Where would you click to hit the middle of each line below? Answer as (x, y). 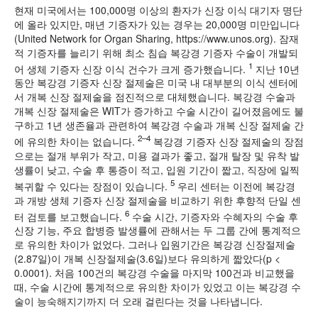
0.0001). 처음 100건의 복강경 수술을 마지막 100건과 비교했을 (154, 273)
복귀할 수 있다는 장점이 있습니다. (92, 186)
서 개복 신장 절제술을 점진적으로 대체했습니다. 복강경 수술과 (155, 97)
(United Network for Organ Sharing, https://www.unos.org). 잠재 (157, 38)
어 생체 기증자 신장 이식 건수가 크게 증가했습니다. (131, 68)
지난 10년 (276, 68)
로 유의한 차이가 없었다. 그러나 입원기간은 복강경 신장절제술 (155, 245)
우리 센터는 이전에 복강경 (235, 186)
